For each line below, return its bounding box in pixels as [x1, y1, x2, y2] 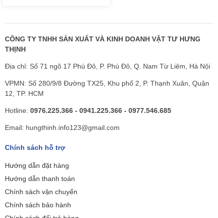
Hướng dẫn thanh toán [5, 174, 75, 182]
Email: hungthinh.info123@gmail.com [5, 123, 120, 131]
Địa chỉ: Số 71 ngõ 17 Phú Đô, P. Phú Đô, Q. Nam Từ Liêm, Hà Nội [5, 62, 210, 70]
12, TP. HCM [5, 89, 44, 97]
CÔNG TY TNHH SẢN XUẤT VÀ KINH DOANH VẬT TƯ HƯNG [5, 35, 200, 43]
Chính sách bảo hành [5, 200, 71, 209]
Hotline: [5, 106, 30, 114]
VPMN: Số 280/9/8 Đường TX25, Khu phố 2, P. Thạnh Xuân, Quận [5, 79, 209, 87]
